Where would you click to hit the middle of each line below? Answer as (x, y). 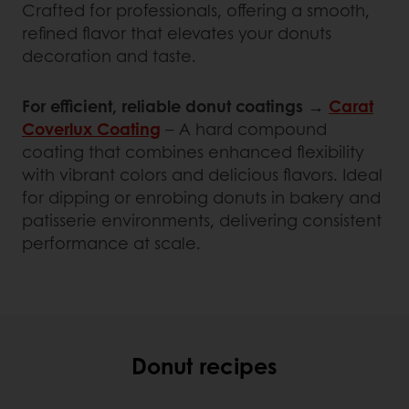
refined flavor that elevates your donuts (177, 32)
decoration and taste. (109, 55)
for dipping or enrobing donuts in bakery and (201, 197)
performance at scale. (111, 242)
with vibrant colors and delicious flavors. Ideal (202, 174)
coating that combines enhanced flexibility (193, 151)
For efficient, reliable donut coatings (163, 105)
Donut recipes (204, 365)
